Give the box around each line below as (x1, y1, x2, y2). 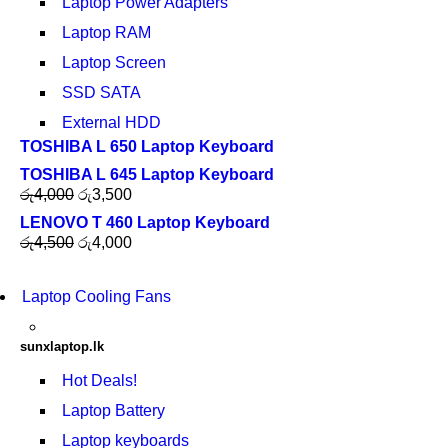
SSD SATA (62, 84, 141, 101)
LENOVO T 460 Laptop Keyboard (20, 214, 270, 231)
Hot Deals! (62, 372, 137, 389)
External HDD (62, 114, 161, 131)
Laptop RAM (62, 24, 151, 41)
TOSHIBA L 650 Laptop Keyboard (20, 138, 274, 155)
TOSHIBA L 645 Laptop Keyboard (20, 166, 274, 183)
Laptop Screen (62, 54, 166, 71)
